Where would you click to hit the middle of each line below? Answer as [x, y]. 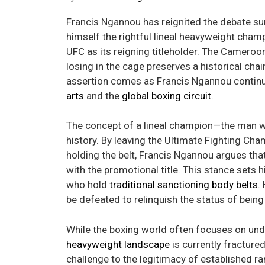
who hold [88, 185]
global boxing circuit [167, 96]
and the [103, 96]
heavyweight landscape [118, 244]
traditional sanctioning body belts [184, 185]
